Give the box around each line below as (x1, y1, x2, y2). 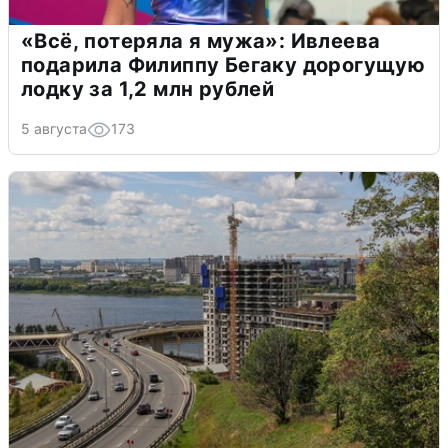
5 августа (21, 119, 87, 137)
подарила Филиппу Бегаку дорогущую (21, 52, 426, 77)
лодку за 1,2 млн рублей (21, 76, 275, 101)
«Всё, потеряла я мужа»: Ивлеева (21, 28, 381, 53)
